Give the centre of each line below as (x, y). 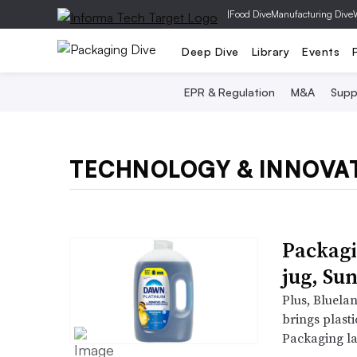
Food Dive (250, 14)
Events (321, 51)
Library (270, 51)
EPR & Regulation (229, 92)
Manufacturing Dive (312, 14)
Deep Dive (210, 51)
